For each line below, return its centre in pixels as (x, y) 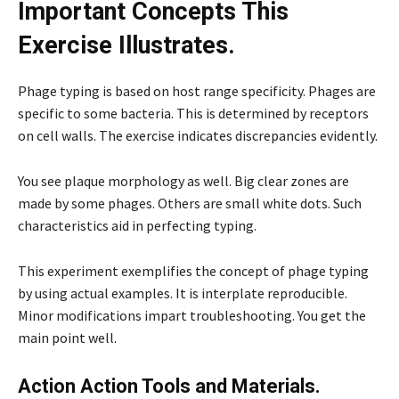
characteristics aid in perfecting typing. (137, 225)
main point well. (67, 337)
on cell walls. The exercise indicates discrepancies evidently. (198, 135)
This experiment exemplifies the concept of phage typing (193, 270)
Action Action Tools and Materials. (169, 386)
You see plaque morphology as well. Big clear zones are (183, 180)
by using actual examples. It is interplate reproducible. (183, 293)
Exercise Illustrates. (126, 45)
